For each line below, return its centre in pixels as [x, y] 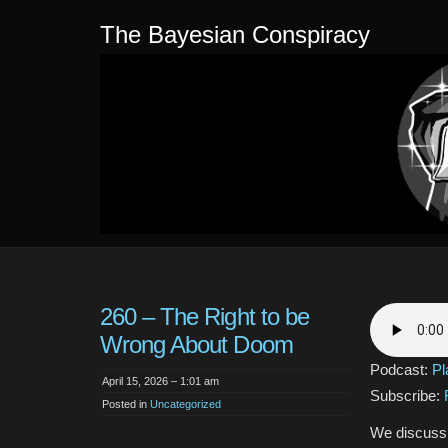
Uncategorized [185, 404]
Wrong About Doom [196, 344]
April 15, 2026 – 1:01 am [160, 381]
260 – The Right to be [204, 316]
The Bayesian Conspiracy [235, 34]
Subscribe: [407, 395]
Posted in [126, 404]
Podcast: [401, 369]
